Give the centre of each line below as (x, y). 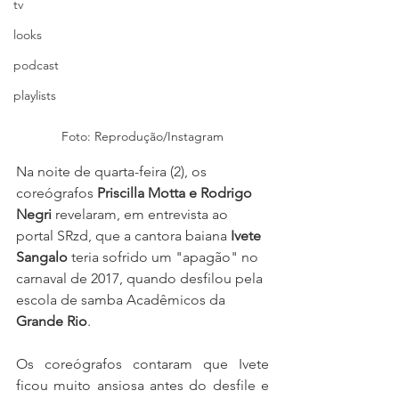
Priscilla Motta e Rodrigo (176, 193)
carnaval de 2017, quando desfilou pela (141, 279)
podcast (36, 65)
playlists (35, 95)
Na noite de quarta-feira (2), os (113, 172)
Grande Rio (52, 322)
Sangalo (42, 257)
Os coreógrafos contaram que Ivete (142, 364)
